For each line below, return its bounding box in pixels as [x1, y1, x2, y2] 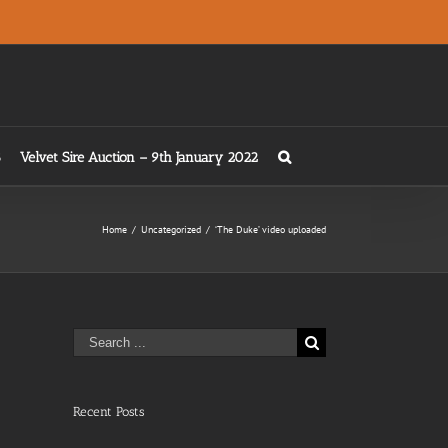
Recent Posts [73, 404, 144, 419]
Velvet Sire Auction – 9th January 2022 [20, 149, 258, 166]
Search [72, 327, 115, 346]
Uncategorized [141, 223, 201, 236]
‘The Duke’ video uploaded [215, 223, 326, 236]
